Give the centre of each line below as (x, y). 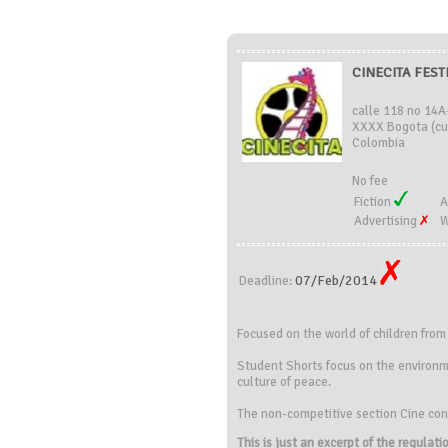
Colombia (378, 143)
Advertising (387, 221)
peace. (312, 382)
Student (261, 366)
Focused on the (279, 334)
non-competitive (308, 414)
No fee (370, 181)
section (376, 414)
